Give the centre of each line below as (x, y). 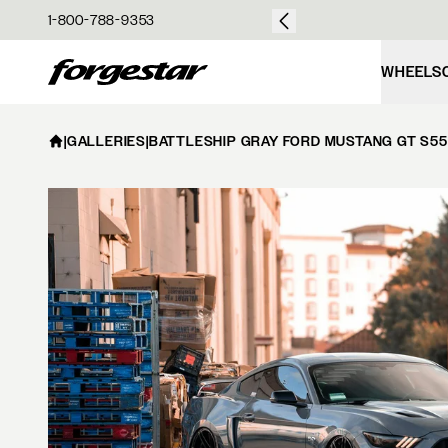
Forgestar (82, 64)
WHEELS (412, 72)
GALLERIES (106, 141)
